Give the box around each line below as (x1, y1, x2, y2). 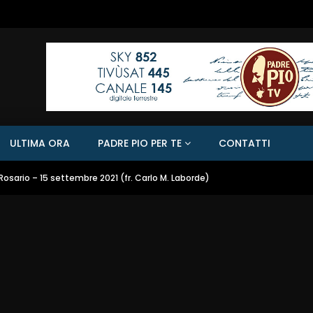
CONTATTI (219, 136, 270, 150)
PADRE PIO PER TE (98, 136, 182, 150)
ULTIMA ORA (10, 136, 70, 150)
